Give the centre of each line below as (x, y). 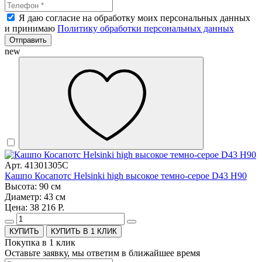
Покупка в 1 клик (40, 243)
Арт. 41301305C (37, 166)
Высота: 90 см (33, 187)
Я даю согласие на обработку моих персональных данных (135, 18)
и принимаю (31, 29)
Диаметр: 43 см (35, 197)
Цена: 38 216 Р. (35, 208)
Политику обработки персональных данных (146, 29)
